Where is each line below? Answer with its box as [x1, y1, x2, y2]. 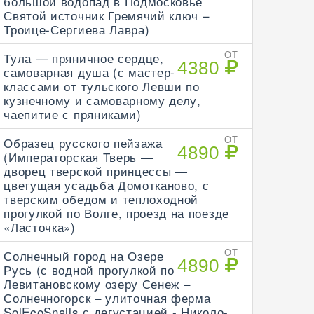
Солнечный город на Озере [4, 247, 164, 264]
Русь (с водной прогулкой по [4, 261, 175, 278]
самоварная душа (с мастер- [4, 63, 176, 81]
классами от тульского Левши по [4, 77, 200, 95]
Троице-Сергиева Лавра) [4, 20, 150, 38]
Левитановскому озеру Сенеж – [4, 275, 191, 292]
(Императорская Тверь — [4, 148, 153, 165]
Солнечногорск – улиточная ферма [4, 289, 211, 306]
